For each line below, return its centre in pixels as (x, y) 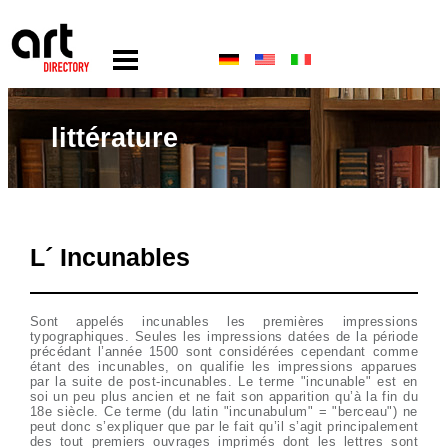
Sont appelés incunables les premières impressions (224, 321)
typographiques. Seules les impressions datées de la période (224, 336)
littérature (115, 137)
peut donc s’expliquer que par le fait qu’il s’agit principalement (224, 426)
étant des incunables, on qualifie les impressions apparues (223, 366)
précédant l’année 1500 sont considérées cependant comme (224, 351)
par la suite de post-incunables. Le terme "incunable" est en (223, 381)
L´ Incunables (109, 257)
